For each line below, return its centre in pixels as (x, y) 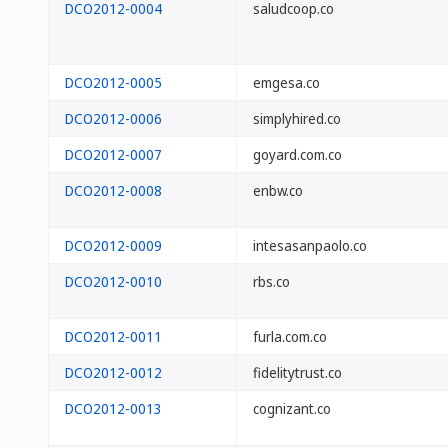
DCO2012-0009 (113, 245)
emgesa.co (286, 82)
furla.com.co (290, 336)
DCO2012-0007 (113, 154)
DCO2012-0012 (113, 372)
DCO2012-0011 (113, 336)
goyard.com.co (297, 154)
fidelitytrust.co (297, 372)
